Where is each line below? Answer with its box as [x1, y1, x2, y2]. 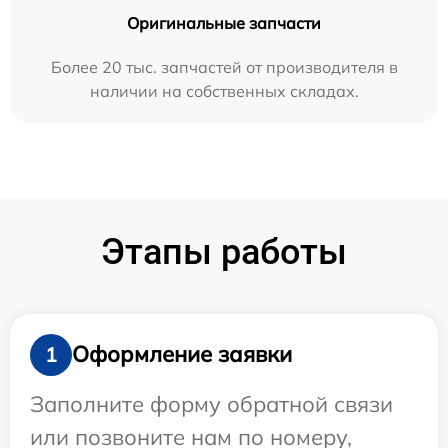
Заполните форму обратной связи [30, 389, 393, 418]
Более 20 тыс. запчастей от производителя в [50, 56, 398, 77]
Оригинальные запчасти [127, 12, 321, 33]
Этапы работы [101, 230, 347, 273]
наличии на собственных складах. [89, 80, 359, 101]
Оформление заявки [72, 340, 292, 369]
